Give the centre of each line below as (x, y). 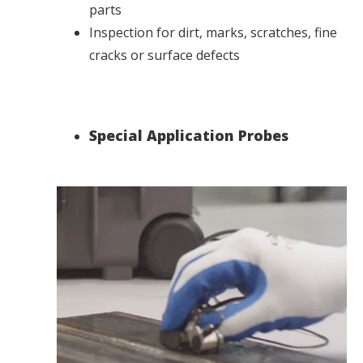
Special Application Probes (189, 136)
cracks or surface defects (164, 56)
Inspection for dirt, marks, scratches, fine (213, 33)
